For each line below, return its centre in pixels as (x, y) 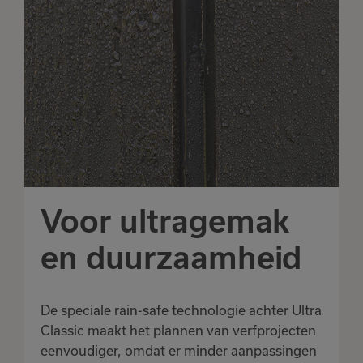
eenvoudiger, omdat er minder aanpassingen (179, 351)
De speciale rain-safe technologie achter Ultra (181, 311)
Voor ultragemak (165, 222)
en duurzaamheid (171, 258)
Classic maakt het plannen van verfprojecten (178, 331)
